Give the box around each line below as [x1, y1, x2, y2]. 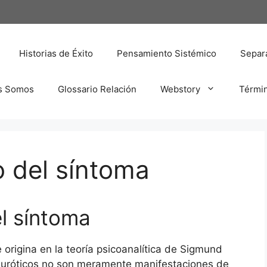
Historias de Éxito [19, 47, 93, 59]
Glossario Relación [58, 83, 136, 95]
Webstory [160, 83, 200, 95]
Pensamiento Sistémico [117, 47, 216, 59]
